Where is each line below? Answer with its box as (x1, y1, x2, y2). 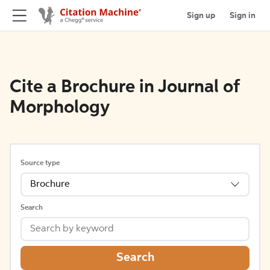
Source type (20, 160, 60, 167)
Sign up (187, 11, 215, 20)
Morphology (10, 99, 110, 117)
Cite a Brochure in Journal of (10, 78, 239, 96)
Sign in (230, 11, 256, 20)
